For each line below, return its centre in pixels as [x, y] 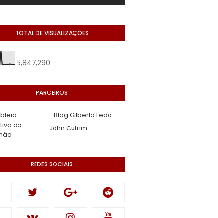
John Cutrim [68, 128]
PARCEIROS [52, 93]
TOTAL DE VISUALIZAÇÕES [52, 33]
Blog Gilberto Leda [83, 115]
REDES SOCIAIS [52, 164]
